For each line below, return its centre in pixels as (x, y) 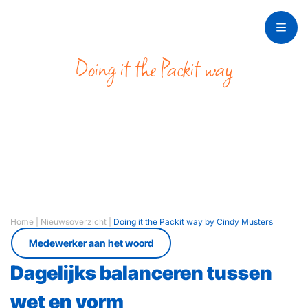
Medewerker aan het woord (91, 243)
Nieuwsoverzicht (74, 222)
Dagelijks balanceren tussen (141, 273)
